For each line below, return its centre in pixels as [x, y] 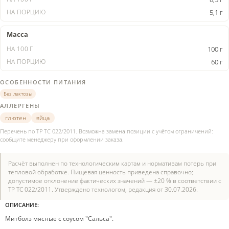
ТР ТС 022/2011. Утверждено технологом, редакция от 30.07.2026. [103, 189]
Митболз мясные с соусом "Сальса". [59, 219]
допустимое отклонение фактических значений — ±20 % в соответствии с [115, 181]
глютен [16, 118]
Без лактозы [18, 94]
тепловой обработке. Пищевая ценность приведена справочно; [101, 172]
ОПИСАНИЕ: [22, 205]
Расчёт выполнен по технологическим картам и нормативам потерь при [112, 163]
